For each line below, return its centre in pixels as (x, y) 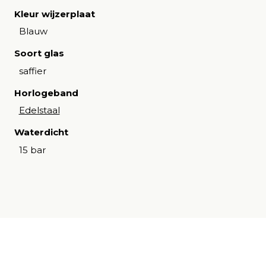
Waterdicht (41, 132)
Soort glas (39, 53)
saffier (32, 71)
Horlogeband (46, 93)
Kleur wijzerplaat (55, 14)
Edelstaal (39, 110)
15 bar (32, 150)
